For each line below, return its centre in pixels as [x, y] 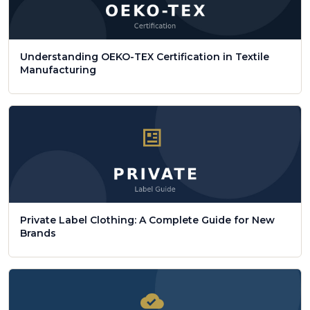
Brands [38, 233]
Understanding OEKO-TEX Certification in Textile [145, 56]
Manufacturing [58, 70]
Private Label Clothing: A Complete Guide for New [147, 220]
